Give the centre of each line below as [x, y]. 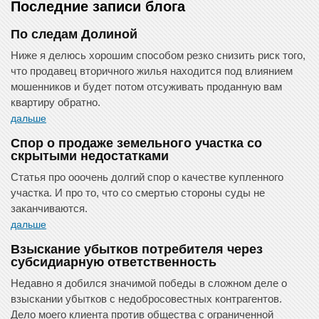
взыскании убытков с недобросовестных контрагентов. [146, 299]
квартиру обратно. [56, 103]
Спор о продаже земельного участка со [136, 143]
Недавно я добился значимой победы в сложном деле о [149, 283]
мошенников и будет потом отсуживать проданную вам [146, 87]
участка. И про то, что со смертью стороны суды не [138, 193]
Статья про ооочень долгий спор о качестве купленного [147, 177]
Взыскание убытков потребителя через [137, 250]
